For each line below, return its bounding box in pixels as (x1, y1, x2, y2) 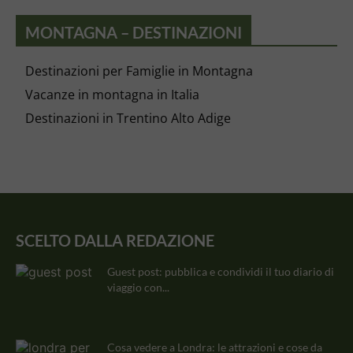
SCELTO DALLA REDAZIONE (16, 231, 214, 250)
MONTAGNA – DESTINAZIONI (25, 23, 242, 42)
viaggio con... (107, 281, 169, 294)
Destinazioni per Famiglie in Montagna (25, 62, 253, 80)
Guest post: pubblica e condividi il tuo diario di (107, 265, 334, 278)
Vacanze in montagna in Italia (25, 86, 199, 103)
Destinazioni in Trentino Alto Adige (25, 110, 231, 127)
